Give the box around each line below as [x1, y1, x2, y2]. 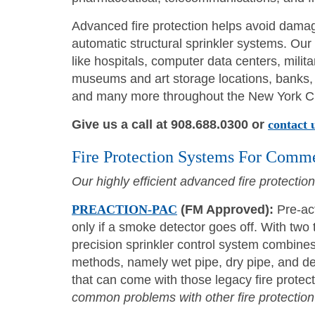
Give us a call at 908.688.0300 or [72, 117, 268, 131]
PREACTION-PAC [72, 202, 177, 217]
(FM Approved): [177, 202, 277, 217]
